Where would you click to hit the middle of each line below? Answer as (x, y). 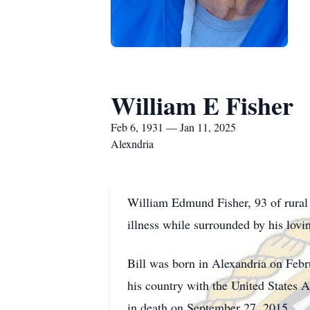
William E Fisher (202, 105)
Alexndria (132, 144)
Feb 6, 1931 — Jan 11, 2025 (173, 127)
